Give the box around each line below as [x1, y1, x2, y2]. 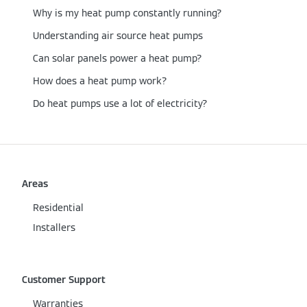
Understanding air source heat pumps [33, 29, 203, 42]
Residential [33, 201, 84, 214]
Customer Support [22, 273, 106, 286]
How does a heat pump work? [33, 75, 167, 88]
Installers [33, 221, 75, 234]
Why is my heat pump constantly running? [33, 7, 222, 20]
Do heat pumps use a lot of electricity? [33, 97, 208, 110]
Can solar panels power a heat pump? [33, 52, 202, 65]
